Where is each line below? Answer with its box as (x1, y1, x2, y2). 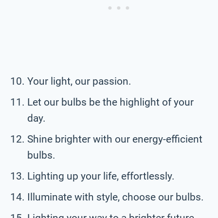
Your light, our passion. (27, 75, 131, 87)
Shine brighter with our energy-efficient (27, 133, 202, 145)
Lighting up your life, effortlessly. (27, 170, 175, 182)
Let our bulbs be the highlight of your (27, 96, 194, 108)
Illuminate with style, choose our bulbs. (27, 191, 204, 203)
